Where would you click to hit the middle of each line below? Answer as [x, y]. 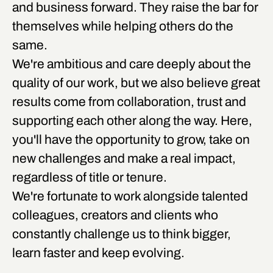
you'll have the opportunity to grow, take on [131, 140]
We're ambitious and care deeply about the [132, 64]
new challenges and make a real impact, [124, 159]
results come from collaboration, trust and [129, 102]
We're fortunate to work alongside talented [130, 197]
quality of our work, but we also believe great [136, 83]
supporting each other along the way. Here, [132, 121]
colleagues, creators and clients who [115, 215]
